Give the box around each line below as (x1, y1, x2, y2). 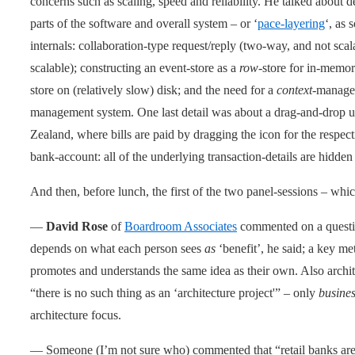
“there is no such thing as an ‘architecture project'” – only (30, 285, 319, 300)
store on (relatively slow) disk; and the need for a (30, 82, 277, 97)
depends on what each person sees (30, 241, 204, 255)
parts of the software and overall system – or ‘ (30, 16, 258, 30)
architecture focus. (30, 307, 121, 322)
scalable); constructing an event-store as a (30, 60, 239, 74)
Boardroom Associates (124, 219, 237, 233)
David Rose (46, 219, 108, 233)
